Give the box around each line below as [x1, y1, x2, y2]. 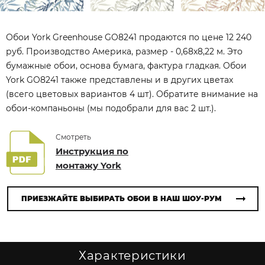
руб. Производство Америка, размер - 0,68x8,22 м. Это [6, 46, 243, 57]
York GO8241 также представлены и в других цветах [6, 75, 233, 85]
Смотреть [56, 132, 91, 141]
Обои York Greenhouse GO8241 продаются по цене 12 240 [6, 32, 251, 43]
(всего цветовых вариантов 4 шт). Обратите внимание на [6, 89, 258, 99]
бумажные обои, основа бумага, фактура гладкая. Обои [6, 60, 247, 71]
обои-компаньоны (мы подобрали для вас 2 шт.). [6, 103, 216, 114]
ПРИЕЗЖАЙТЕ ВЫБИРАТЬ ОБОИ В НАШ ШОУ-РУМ [21, 194, 222, 203]
